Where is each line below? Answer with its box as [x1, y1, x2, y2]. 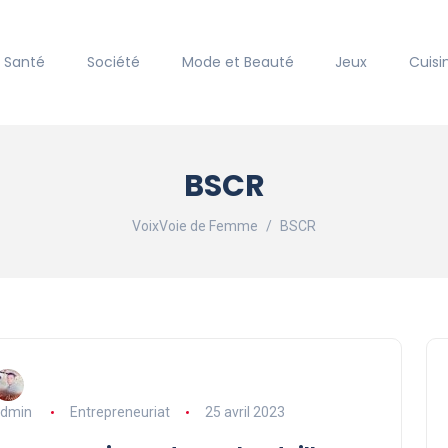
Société [86, 52, 140, 73]
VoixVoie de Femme [132, 218, 258, 235]
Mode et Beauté [181, 52, 294, 73]
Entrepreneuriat [69, 404, 170, 421]
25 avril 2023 [204, 404, 285, 421]
